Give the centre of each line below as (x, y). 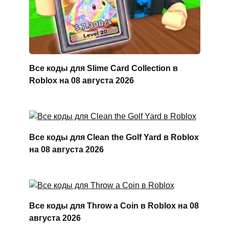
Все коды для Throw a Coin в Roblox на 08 (114, 205)
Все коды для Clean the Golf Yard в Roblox (114, 137)
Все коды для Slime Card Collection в (103, 68)
